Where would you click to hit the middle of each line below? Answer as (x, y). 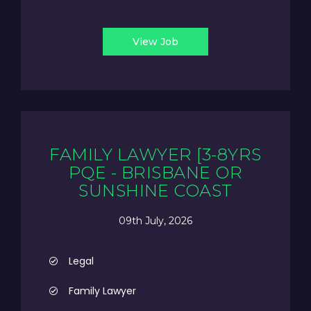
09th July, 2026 (155, 220)
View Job (155, 42)
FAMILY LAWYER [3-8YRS (155, 154)
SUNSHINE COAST (155, 191)
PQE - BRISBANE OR (155, 173)
